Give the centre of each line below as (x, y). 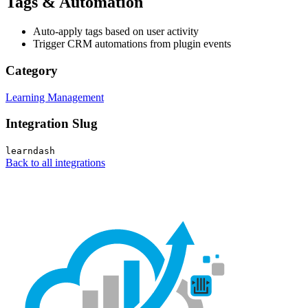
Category (32, 70)
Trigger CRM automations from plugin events (132, 44)
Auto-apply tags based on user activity (116, 32)
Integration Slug (52, 124)
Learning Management (55, 97)
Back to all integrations (55, 163)
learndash (30, 151)
